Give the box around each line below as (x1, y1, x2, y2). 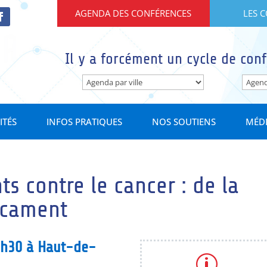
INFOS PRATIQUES (46, 115, 122, 128)
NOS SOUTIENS (151, 115, 216, 128)
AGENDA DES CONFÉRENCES (75, 7, 192, 19)
